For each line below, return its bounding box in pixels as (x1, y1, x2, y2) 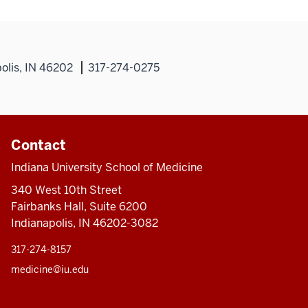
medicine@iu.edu (10, 263, 89, 276)
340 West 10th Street (10, 183, 122, 198)
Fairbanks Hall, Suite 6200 (10, 199, 147, 214)
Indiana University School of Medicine (10, 160, 203, 175)
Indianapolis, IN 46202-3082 (10, 216, 158, 231)
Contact (10, 136, 66, 155)
